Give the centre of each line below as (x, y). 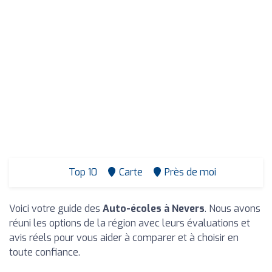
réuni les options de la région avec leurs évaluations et (130, 223)
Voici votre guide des (56, 209)
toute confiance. (45, 252)
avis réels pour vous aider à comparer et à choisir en (124, 238)
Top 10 (81, 172)
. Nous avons (233, 209)
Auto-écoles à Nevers (154, 209)
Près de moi (190, 172)
